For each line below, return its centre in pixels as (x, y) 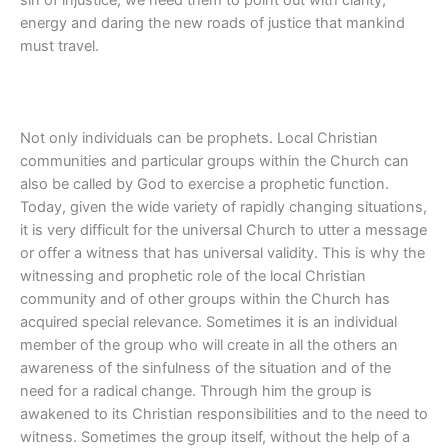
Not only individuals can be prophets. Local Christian (199, 138)
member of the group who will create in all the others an (209, 345)
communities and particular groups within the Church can (214, 161)
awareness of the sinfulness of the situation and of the (205, 368)
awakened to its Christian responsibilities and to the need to (224, 414)
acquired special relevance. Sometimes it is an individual (208, 322)
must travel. (59, 45)
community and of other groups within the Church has (205, 299)
